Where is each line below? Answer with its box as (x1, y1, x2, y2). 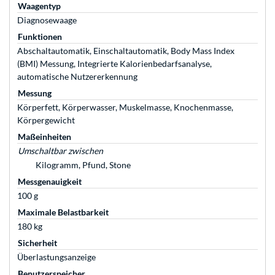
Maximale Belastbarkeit (18, 207, 109, 218)
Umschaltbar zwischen (18, 145, 103, 157)
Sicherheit (18, 238, 57, 249)
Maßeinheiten (18, 131, 71, 142)
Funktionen (18, 31, 62, 42)
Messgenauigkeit (18, 176, 82, 187)
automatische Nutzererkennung (17, 71, 137, 82)
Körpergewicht (17, 115, 75, 126)
